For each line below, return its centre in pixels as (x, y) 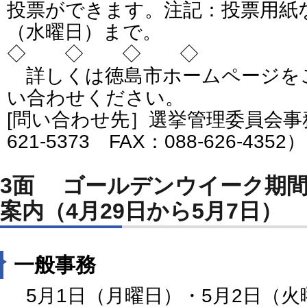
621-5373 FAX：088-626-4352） (156, 141)
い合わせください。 (96, 97)
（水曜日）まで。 (84, 32)
